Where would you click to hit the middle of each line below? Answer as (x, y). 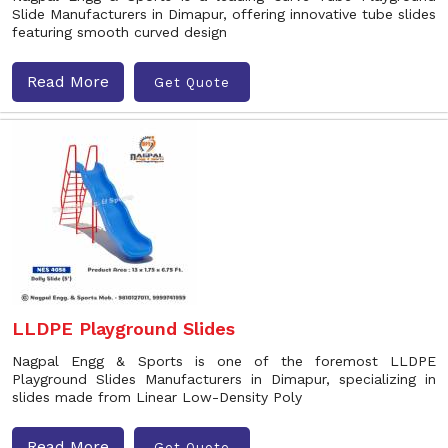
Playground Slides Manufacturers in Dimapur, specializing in (224, 379)
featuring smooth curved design (119, 32)
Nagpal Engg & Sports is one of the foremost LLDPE (224, 361)
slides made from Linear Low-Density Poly (157, 397)
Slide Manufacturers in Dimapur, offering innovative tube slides (224, 14)
